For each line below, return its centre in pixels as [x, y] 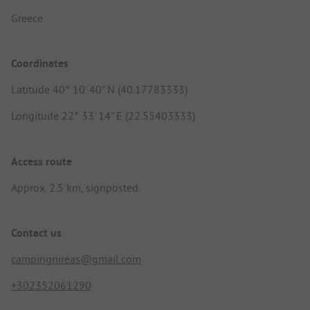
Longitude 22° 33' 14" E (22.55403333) [103, 116]
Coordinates [40, 64]
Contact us [36, 232]
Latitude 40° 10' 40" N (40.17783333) [99, 90]
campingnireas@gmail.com [76, 258]
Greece [27, 18]
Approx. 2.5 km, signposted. [76, 187]
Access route [42, 161]
